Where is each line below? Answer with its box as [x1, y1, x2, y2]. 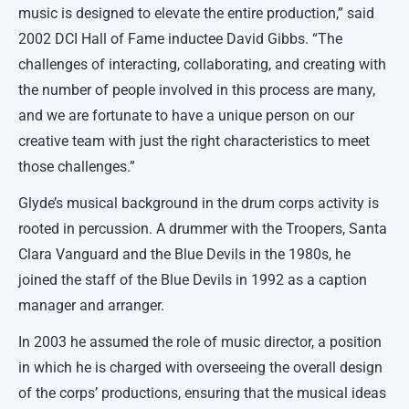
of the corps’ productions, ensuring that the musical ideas [18, 383, 386, 402]
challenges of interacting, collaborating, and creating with [18, 55, 386, 73]
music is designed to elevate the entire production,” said [18, 4, 374, 22]
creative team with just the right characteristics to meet [18, 131, 370, 150]
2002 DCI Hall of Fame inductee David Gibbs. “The [18, 29, 342, 47]
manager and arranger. [18, 296, 164, 314]
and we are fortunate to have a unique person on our [18, 106, 354, 124]
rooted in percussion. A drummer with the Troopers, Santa [18, 219, 387, 237]
